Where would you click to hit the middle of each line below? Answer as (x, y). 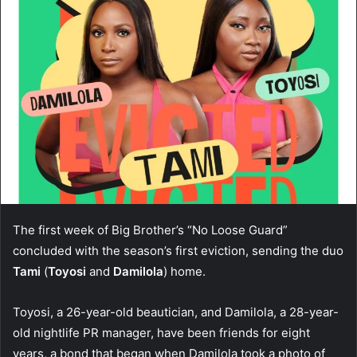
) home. (184, 271)
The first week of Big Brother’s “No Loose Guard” (150, 229)
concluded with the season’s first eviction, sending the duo (178, 250)
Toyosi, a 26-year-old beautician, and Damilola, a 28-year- (176, 312)
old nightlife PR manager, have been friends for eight (161, 332)
